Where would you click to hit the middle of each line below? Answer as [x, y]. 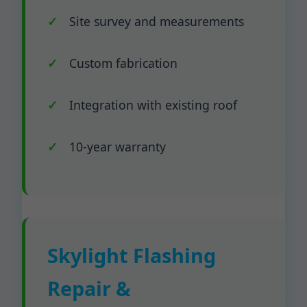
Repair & [89, 288]
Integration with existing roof [153, 105]
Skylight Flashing [132, 255]
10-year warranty [118, 147]
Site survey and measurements [157, 21]
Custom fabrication [123, 63]
